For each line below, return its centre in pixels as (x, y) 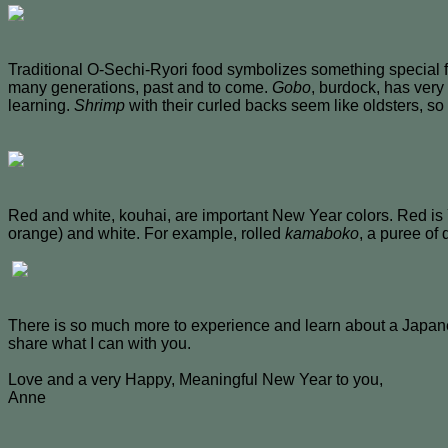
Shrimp (99, 106)
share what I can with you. (99, 344)
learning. (41, 106)
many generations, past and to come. (140, 88)
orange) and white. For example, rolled (146, 234)
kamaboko (322, 234)
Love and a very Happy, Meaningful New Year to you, (195, 380)
